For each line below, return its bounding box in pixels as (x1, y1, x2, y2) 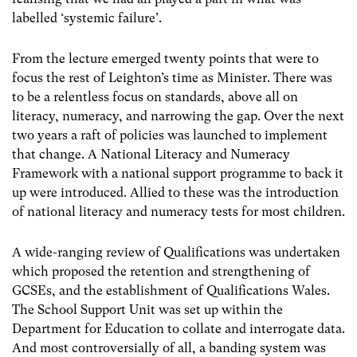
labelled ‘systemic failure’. (12, 10, 162, 25)
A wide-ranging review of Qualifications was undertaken (12, 245, 340, 261)
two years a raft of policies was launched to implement (12, 127, 328, 143)
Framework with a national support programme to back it (12, 165, 343, 181)
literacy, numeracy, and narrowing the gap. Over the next (12, 108, 344, 124)
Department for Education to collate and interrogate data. (12, 321, 345, 337)
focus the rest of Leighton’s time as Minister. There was (12, 69, 332, 85)
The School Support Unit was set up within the (12, 302, 283, 318)
